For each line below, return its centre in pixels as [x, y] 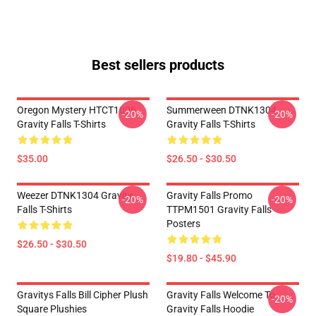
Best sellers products [158, 65]
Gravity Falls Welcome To [221, 295]
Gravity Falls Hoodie [210, 309]
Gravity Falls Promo [209, 195]
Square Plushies [52, 309]
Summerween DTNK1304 [221, 110]
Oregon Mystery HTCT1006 [77, 110]
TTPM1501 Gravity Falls [219, 209]
